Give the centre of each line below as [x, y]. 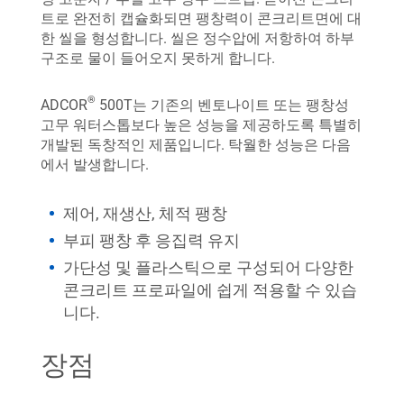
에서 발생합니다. [95, 164]
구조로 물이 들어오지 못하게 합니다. [158, 58]
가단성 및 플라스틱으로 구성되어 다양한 [208, 267]
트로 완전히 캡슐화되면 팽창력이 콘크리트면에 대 [201, 18]
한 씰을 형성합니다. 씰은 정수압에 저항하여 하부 [197, 38]
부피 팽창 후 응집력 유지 [151, 240]
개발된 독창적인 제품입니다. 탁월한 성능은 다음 [196, 144]
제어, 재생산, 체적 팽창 [145, 213]
